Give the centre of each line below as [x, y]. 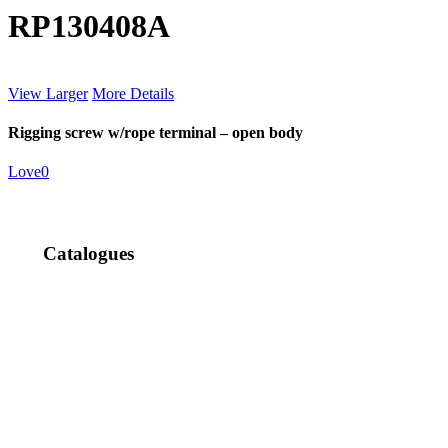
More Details [133, 93]
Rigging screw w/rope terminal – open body [155, 133]
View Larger [48, 93]
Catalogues [88, 254]
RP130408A [89, 26]
